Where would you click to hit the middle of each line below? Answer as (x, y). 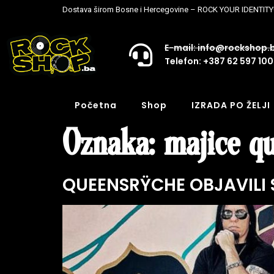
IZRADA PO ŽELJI (231, 105)
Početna (96, 105)
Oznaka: (113, 144)
